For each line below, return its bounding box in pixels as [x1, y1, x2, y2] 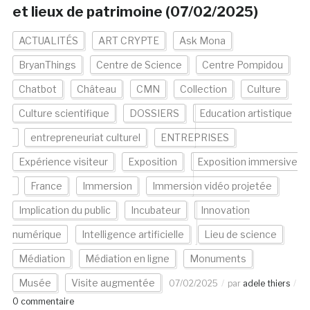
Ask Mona [179, 35, 226, 47]
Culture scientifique [18, 107, 109, 120]
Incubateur [130, 204, 181, 217]
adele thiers [242, 278, 290, 289]
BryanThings [18, 59, 76, 71]
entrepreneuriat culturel [30, 131, 140, 144]
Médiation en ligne [84, 253, 170, 265]
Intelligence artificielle [81, 228, 184, 241]
